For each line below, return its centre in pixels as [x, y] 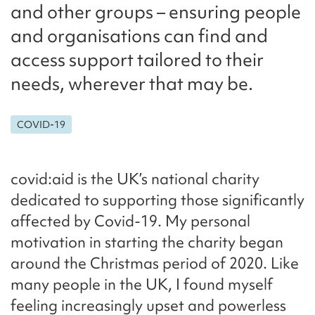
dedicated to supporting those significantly [157, 200]
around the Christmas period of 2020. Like [155, 264]
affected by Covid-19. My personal [130, 221]
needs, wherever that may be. [132, 83]
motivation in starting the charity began [147, 243]
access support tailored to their [137, 59]
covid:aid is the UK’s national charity [135, 179]
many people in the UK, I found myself [142, 285]
